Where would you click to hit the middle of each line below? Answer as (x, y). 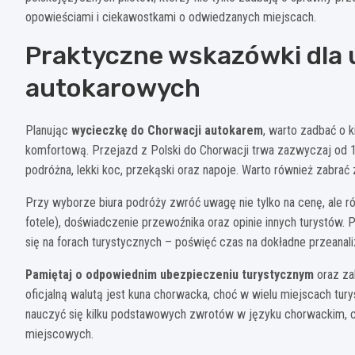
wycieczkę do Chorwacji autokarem (167, 131)
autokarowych (113, 88)
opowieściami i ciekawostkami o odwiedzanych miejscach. (171, 17)
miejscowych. (59, 334)
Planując (48, 131)
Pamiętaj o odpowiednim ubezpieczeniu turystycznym (170, 275)
